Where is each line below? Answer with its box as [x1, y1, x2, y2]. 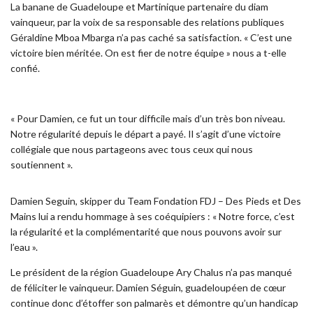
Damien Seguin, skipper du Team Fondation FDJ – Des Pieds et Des [10, 194, 301, 207]
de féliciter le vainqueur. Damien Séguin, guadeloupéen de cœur [10, 281, 286, 293]
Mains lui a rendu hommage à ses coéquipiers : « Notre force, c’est [10, 210, 295, 222]
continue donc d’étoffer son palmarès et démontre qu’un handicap [10, 296, 298, 309]
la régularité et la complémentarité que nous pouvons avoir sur [10, 225, 282, 238]
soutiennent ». [10, 158, 73, 170]
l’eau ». [10, 240, 38, 253]
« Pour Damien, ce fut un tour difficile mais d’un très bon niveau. [10, 112, 285, 124]
